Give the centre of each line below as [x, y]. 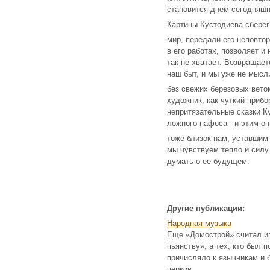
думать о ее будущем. [208, 161]
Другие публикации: [206, 208]
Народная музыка [199, 223]
